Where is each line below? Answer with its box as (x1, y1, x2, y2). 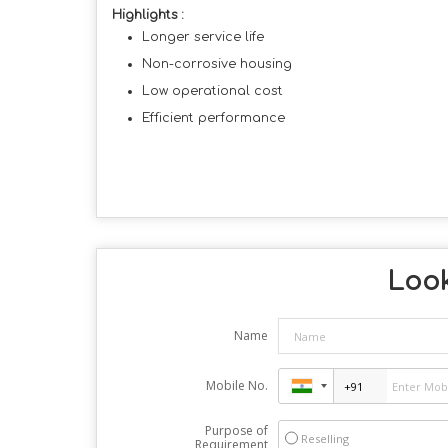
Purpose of (204, 422, 268, 439)
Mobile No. (205, 377, 268, 394)
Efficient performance (142, 111, 285, 125)
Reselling (300, 431, 349, 446)
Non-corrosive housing (142, 57, 292, 71)
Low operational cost (142, 84, 283, 98)
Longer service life (142, 30, 264, 44)
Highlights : (112, 8, 184, 22)
